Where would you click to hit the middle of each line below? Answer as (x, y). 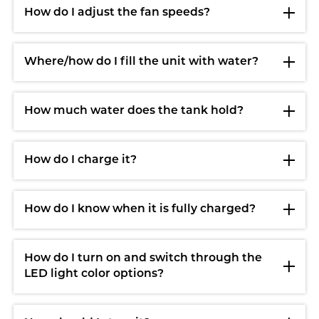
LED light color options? (94, 274)
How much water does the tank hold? (134, 111)
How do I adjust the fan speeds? (117, 13)
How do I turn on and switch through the (143, 259)
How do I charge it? (81, 161)
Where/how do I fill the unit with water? (142, 62)
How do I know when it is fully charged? (140, 210)
